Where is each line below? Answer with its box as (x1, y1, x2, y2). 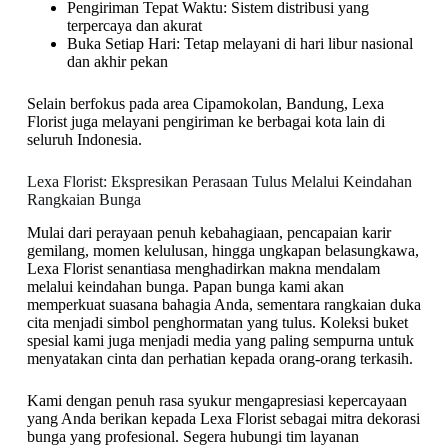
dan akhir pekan (66, 53, 168, 71)
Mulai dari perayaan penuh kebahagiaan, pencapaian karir (26, 224, 391, 241)
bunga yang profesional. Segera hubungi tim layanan (26, 428, 359, 445)
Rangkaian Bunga (26, 191, 141, 209)
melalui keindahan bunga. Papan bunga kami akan (26, 278, 344, 295)
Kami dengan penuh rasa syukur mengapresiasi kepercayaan (26, 392, 407, 409)
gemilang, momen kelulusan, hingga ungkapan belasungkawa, (26, 242, 419, 259)
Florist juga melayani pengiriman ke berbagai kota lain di (26, 113, 385, 131)
